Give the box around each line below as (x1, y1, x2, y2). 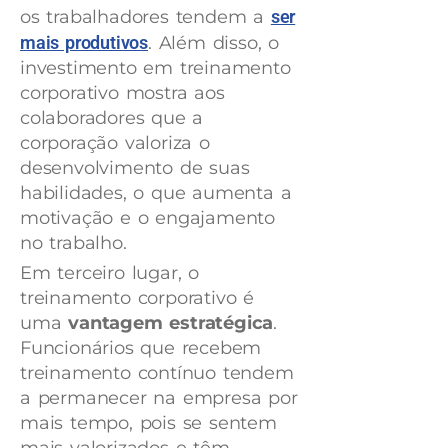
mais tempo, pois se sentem (20, 411, 277, 434)
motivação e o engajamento (20, 206, 276, 229)
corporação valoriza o (20, 131, 210, 154)
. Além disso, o (148, 31, 280, 54)
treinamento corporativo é (20, 286, 255, 309)
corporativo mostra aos (20, 81, 225, 104)
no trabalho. (20, 231, 127, 254)
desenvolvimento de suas (20, 156, 250, 179)
